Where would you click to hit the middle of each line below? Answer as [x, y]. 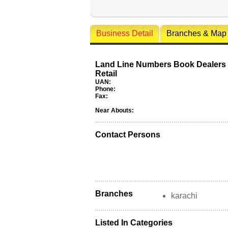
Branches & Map [196, 33]
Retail [106, 74]
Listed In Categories [134, 223]
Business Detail [125, 33]
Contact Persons [128, 135]
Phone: [105, 89]
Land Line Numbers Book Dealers [161, 64]
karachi [184, 196]
